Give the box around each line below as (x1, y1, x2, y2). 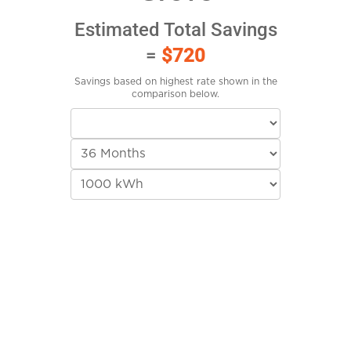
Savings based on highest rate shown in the (74, 77, 277, 87)
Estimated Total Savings (74, 19, 277, 42)
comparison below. (132, 89, 219, 100)
